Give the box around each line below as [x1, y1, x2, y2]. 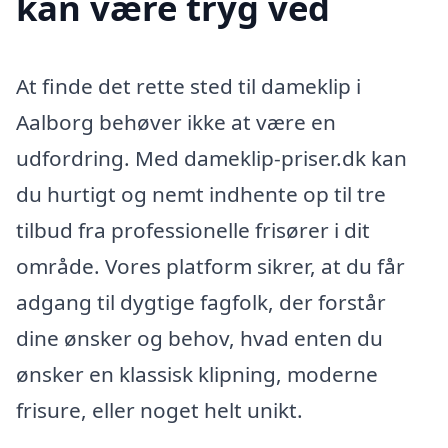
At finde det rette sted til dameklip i [16, 72, 361, 101]
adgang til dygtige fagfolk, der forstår [16, 288, 386, 317]
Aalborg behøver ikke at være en [16, 108, 336, 137]
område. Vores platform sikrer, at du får [16, 252, 405, 281]
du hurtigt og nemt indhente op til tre [16, 180, 386, 209]
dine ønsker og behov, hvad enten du [16, 324, 383, 353]
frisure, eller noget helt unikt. [16, 396, 303, 425]
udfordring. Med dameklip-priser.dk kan [16, 144, 407, 173]
